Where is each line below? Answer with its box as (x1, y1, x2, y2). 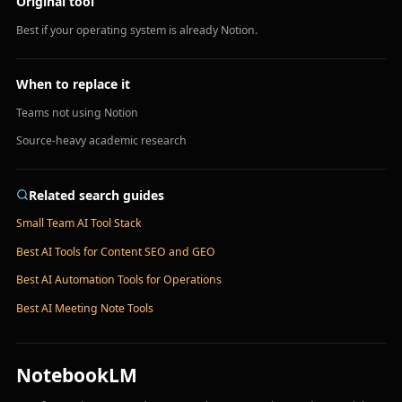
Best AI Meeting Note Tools (15, 300, 153, 316)
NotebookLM (15, 362, 137, 388)
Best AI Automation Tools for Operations (15, 272, 222, 287)
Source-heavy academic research (15, 133, 187, 148)
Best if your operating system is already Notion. (15, 22, 258, 38)
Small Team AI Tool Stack (15, 215, 142, 231)
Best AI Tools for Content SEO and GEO (15, 243, 215, 259)
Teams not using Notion (15, 104, 138, 120)
